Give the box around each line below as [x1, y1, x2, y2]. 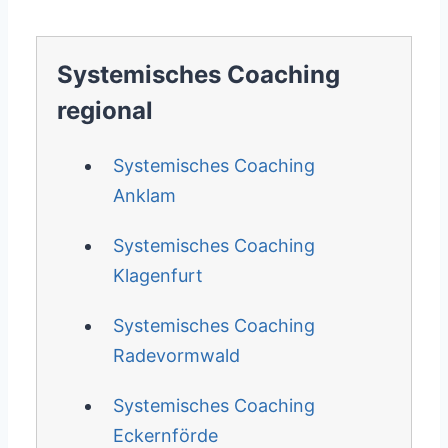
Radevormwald [112, 345, 240, 366]
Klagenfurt [112, 265, 203, 286]
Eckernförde [112, 425, 218, 446]
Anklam [112, 185, 176, 206]
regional [56, 96, 153, 125]
